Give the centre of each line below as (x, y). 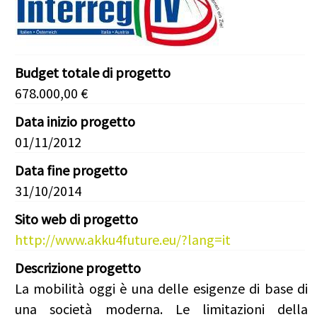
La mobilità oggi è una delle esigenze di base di (162, 289)
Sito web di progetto (76, 219)
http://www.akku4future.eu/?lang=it (123, 240)
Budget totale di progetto (93, 73)
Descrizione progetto (78, 268)
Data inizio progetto (75, 122)
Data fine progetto (71, 171)
